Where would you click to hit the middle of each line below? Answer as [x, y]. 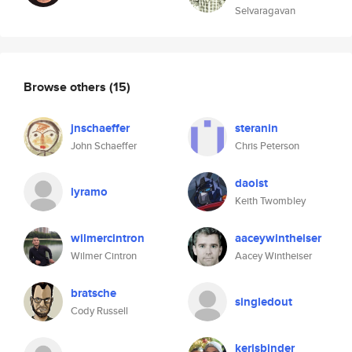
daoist [251, 183]
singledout [264, 302]
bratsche [93, 293]
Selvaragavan [265, 11]
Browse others [66, 86]
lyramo [89, 192]
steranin [257, 128]
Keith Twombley [270, 201]
